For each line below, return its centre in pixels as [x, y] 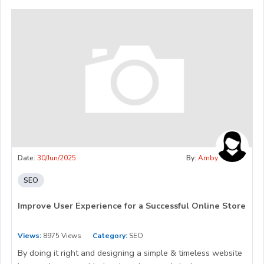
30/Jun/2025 [57, 158]
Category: [110, 236]
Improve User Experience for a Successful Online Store [132, 206]
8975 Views [61, 236]
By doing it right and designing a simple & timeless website [130, 253]
